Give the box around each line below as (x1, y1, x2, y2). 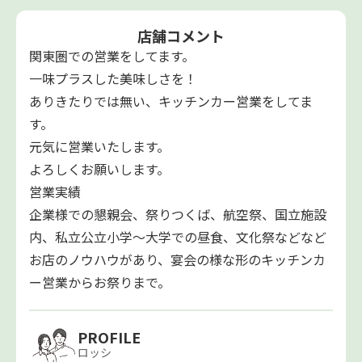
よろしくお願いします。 (29, 159, 170, 179)
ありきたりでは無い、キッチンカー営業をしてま (29, 91, 313, 112)
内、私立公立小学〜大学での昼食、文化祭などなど (29, 227, 326, 247)
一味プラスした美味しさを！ (29, 69, 197, 89)
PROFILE (78, 326, 141, 347)
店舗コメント (137, 25, 225, 47)
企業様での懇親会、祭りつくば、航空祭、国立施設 (29, 204, 326, 225)
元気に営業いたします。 (29, 137, 170, 157)
